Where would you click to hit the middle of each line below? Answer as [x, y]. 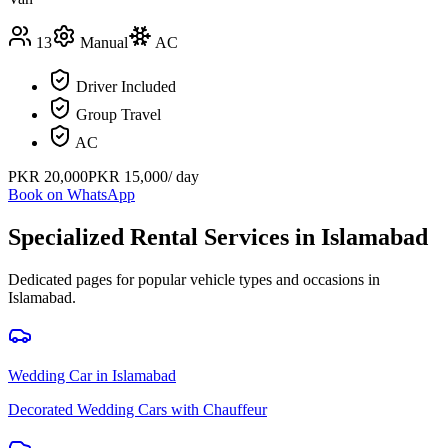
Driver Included [126, 86]
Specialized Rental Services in [164, 236]
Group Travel [118, 114]
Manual [104, 42]
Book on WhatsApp [71, 194]
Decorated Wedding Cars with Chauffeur [137, 409]
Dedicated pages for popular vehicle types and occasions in [194, 279]
